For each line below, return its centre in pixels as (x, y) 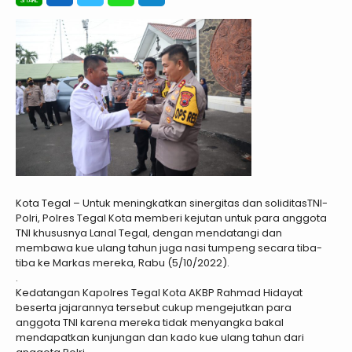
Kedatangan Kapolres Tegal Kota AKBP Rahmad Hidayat (159, 293)
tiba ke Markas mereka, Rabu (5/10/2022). (123, 263)
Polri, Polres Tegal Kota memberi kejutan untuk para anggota (171, 218)
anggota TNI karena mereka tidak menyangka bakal (150, 323)
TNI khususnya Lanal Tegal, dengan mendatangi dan (149, 233)
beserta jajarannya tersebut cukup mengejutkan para (154, 308)
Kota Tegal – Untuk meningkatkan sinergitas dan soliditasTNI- (172, 203)
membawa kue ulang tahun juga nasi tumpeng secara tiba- (169, 248)
